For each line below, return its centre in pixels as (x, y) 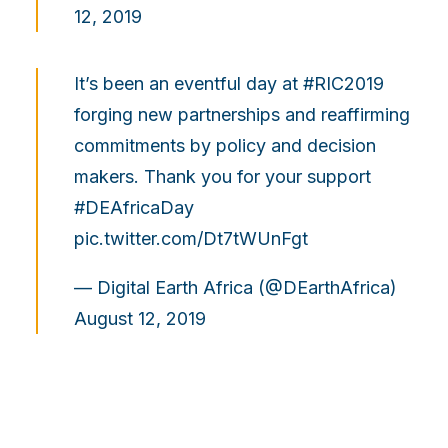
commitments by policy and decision (225, 146)
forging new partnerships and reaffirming (242, 115)
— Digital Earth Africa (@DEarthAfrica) (235, 288)
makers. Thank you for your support (222, 177)
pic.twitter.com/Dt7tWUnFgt (191, 239)
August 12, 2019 (140, 319)
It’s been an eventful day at (188, 84)
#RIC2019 (343, 84)
